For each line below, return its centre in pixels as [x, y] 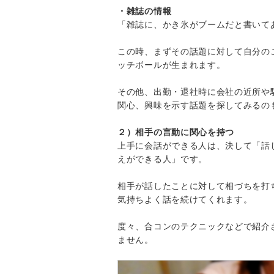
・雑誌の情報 [145, 11]
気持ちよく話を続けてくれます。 [185, 199]
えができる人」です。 [162, 159]
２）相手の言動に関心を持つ [176, 132]
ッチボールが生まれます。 [172, 65]
